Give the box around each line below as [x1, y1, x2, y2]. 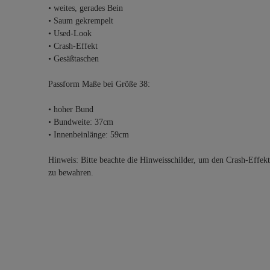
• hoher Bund [48, 105, 93, 114]
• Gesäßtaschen [48, 54, 99, 63]
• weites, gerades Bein [48, 4, 123, 13]
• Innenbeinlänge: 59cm [48, 130, 129, 139]
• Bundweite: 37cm [48, 118, 113, 127]
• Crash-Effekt [48, 42, 98, 51]
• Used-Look [48, 29, 92, 38]
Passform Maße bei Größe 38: [48, 80, 150, 89]
